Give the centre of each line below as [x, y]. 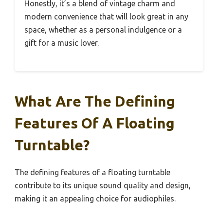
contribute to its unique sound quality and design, [103, 185]
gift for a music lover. [62, 43]
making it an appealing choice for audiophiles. [95, 198]
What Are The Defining [95, 101]
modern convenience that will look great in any [106, 16]
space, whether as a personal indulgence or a [103, 29]
